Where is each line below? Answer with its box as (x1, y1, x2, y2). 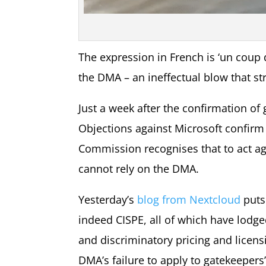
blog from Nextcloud (137, 192, 240, 207)
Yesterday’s (78, 192, 137, 207)
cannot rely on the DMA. (78, 161, 199, 176)
